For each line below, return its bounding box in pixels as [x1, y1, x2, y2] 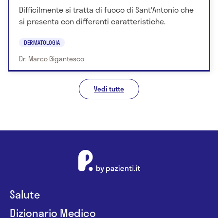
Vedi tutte [94, 83, 124, 94]
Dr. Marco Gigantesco [19, 53, 84, 64]
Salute [10, 185, 40, 202]
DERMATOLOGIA [24, 37, 60, 47]
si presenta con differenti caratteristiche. [19, 15, 165, 28]
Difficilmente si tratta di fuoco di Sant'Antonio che [19, 3, 194, 16]
